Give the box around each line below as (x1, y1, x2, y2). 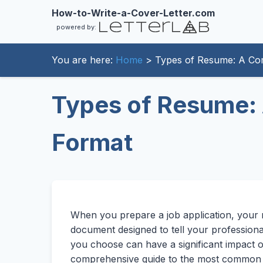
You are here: (52, 54, 116, 66)
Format (52, 128, 133, 157)
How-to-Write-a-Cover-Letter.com (52, 7, 215, 19)
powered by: (56, 23, 96, 31)
